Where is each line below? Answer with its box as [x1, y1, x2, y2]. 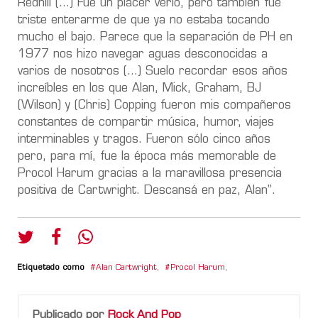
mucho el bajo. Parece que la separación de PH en [18, 31, 292, 43]
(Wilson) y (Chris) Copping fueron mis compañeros [18, 99, 291, 111]
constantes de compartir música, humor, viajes [18, 116, 274, 128]
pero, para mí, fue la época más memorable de [18, 150, 276, 163]
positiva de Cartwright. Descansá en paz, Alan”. [18, 185, 275, 197]
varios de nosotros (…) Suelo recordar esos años [18, 65, 287, 77]
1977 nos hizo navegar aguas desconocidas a [18, 48, 268, 60]
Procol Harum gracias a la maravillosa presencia [18, 168, 282, 180]
